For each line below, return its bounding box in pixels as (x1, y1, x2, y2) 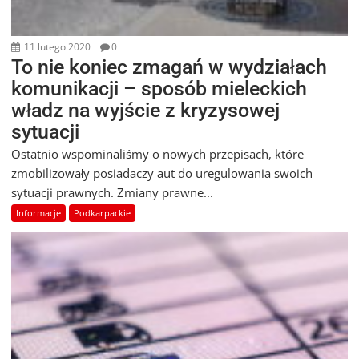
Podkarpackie (74, 206, 131, 219)
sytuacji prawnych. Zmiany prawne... (11, 184, 214, 200)
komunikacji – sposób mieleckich (11, 76, 308, 100)
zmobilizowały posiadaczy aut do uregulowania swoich (11, 164, 313, 181)
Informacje (16, 206, 62, 219)
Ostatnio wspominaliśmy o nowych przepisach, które (11, 145, 305, 162)
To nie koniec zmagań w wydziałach (11, 54, 328, 79)
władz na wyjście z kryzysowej (11, 98, 280, 122)
